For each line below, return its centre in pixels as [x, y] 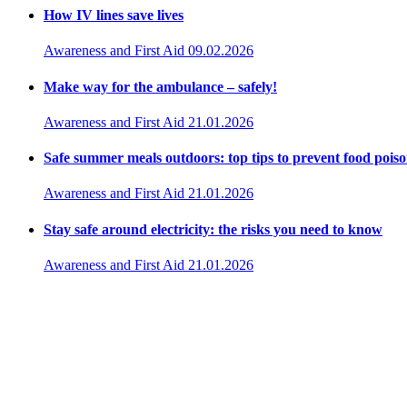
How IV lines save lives [114, 15]
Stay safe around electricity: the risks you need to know [213, 229]
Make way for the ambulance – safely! [160, 86]
